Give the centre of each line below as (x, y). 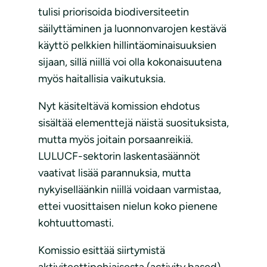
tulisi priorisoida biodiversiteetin (114, 12)
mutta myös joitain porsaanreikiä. (116, 140)
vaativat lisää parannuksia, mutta (114, 173)
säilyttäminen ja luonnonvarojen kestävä (132, 29)
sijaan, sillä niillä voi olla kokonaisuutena (130, 62)
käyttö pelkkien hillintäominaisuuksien (127, 46)
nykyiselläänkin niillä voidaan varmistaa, (130, 190)
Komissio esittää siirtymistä (102, 251)
